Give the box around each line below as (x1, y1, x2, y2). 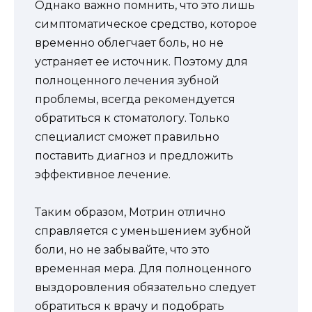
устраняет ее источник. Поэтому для (35, 54, 248, 68)
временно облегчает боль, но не (35, 36, 224, 49)
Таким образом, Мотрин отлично (35, 205, 226, 219)
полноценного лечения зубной (35, 73, 219, 87)
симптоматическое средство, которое (35, 17, 257, 31)
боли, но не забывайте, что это (35, 243, 210, 257)
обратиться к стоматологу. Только (35, 111, 230, 125)
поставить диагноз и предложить (35, 148, 233, 162)
